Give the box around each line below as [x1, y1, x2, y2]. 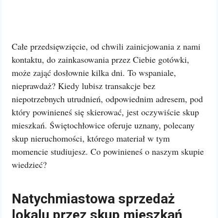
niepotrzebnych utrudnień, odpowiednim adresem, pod [12, 93, 203, 105]
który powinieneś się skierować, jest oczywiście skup [12, 106, 199, 118]
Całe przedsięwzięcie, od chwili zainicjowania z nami [12, 40, 200, 52]
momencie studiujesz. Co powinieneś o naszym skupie [12, 145, 204, 157]
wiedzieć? [12, 159, 47, 170]
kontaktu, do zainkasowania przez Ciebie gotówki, [12, 54, 189, 65]
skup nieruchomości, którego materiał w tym [12, 132, 170, 144]
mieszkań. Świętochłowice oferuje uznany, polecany [12, 119, 195, 131]
